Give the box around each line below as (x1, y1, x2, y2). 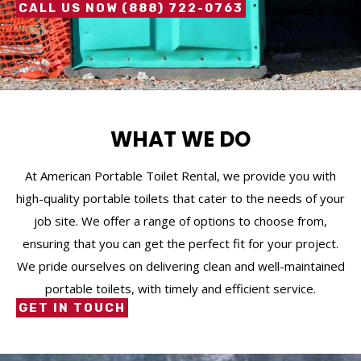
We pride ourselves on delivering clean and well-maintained (16, 257, 345, 274)
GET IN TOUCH (19, 300, 126, 315)
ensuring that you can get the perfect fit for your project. (23, 234, 338, 251)
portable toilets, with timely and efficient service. (45, 280, 316, 297)
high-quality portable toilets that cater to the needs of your (16, 189, 345, 206)
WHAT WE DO (110, 124, 251, 154)
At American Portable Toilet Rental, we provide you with (25, 167, 336, 184)
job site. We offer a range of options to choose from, (34, 212, 327, 229)
